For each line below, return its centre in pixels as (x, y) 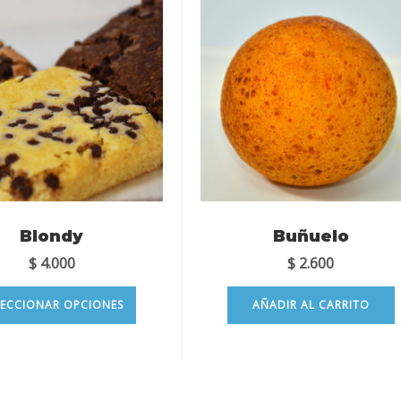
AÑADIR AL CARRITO (311, 304)
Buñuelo (311, 236)
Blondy (52, 236)
